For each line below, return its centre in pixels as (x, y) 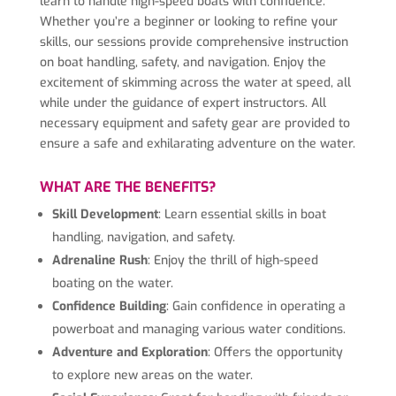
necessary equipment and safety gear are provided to (194, 124)
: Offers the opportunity (275, 353)
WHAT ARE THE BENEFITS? (127, 187)
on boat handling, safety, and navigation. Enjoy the (183, 63)
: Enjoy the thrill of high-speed (232, 261)
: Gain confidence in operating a (255, 307)
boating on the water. (112, 284)
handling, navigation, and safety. (143, 238)
